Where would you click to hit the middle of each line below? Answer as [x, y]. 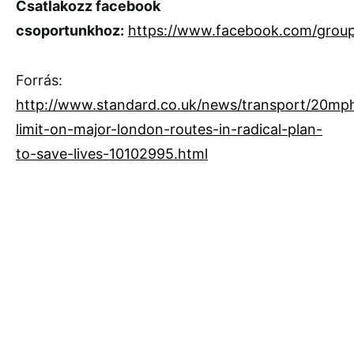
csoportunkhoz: [70, 30]
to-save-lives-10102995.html [112, 153]
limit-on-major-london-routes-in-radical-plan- [169, 129]
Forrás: [39, 80]
